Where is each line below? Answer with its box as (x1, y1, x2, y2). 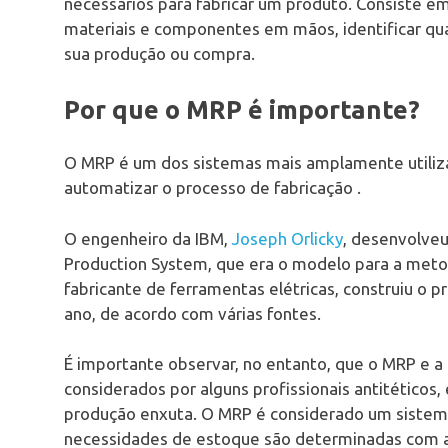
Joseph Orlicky (232, 228, 343, 248)
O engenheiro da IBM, (64, 228, 232, 248)
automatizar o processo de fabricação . (64, 178, 361, 198)
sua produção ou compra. (64, 43, 255, 63)
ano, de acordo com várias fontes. (64, 303, 321, 323)
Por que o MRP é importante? (64, 95, 420, 125)
